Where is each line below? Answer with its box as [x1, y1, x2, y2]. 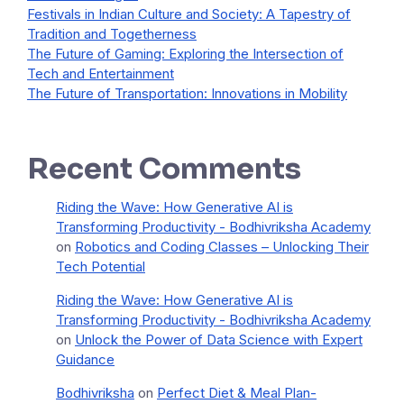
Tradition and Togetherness [27, 25, 197, 43]
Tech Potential [56, 258, 145, 276]
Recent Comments [27, 151, 301, 188]
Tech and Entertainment [27, 65, 174, 83]
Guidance [56, 351, 115, 369]
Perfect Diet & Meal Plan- [157, 384, 317, 402]
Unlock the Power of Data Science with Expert [75, 331, 363, 349]
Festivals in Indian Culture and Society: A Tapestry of [27, 5, 351, 23]
